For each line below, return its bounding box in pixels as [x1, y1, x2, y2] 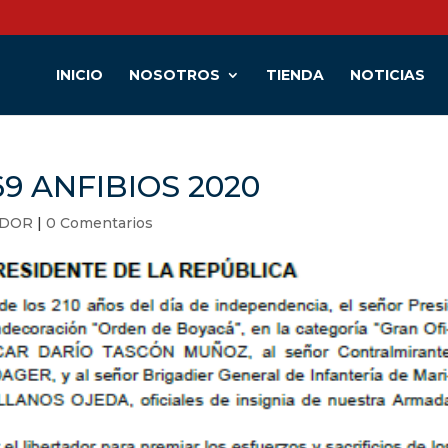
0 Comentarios [46, 214, 154, 232]
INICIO [56, 66, 103, 84]
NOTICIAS [350, 66, 425, 84]
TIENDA [266, 66, 324, 84]
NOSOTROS [129, 66, 220, 84]
